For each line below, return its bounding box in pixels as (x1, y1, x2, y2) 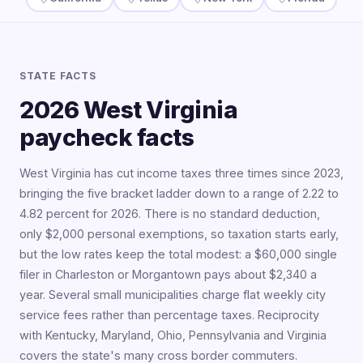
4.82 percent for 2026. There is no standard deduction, (19, 206, 320, 220)
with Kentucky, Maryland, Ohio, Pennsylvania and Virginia (19, 327, 327, 342)
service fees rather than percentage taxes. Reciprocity (19, 307, 319, 322)
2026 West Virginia (19, 95, 237, 124)
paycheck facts (19, 122, 194, 152)
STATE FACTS (19, 69, 96, 82)
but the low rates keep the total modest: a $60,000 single (19, 246, 337, 261)
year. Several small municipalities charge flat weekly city (19, 287, 326, 301)
